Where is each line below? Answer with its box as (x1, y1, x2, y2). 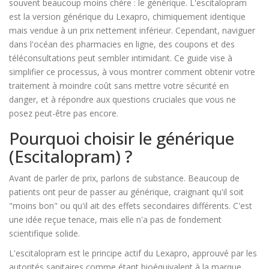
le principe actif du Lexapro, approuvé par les (83, 247, 257, 259)
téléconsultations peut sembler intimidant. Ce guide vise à (9, 52, 232, 64)
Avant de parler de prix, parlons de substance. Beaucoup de (9, 172, 240, 184)
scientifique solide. (9, 228, 80, 240)
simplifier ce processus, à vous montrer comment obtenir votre (9, 66, 255, 78)
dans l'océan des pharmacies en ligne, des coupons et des (9, 38, 235, 50)
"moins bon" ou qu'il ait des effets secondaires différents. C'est (9, 200, 252, 212)
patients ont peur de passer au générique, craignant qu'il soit (9, 186, 244, 198)
